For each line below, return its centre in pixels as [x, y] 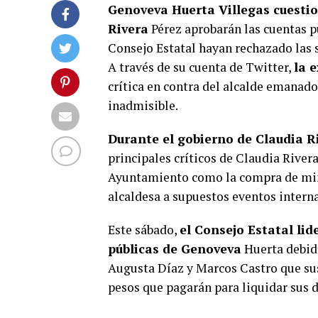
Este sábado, [144, 230]
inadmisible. [143, 105]
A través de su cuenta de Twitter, [201, 67]
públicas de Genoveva [175, 249]
